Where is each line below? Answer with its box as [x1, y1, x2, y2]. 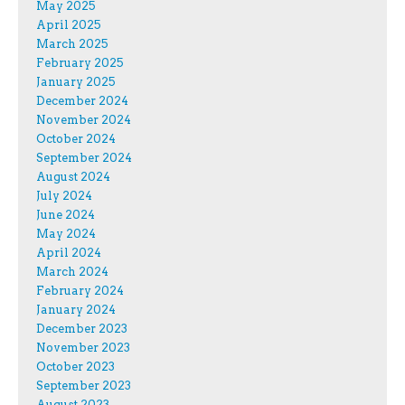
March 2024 [36, 265, 108, 279]
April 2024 [36, 246, 101, 260]
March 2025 [36, 37, 108, 52]
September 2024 [36, 151, 132, 165]
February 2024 [36, 284, 124, 298]
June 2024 [36, 208, 95, 222]
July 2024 [36, 189, 92, 203]
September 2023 [36, 379, 131, 393]
